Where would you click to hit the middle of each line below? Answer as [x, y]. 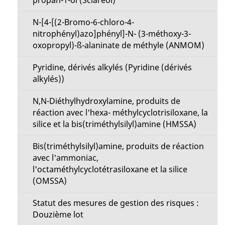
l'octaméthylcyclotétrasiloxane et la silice [110, 169]
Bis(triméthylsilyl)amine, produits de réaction [118, 146]
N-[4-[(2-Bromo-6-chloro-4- [83, 22]
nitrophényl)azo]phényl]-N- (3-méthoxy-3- [111, 33]
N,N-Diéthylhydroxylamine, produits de [106, 101]
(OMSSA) [49, 181]
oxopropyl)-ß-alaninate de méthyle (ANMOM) [118, 45]
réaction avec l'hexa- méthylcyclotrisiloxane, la [120, 112]
